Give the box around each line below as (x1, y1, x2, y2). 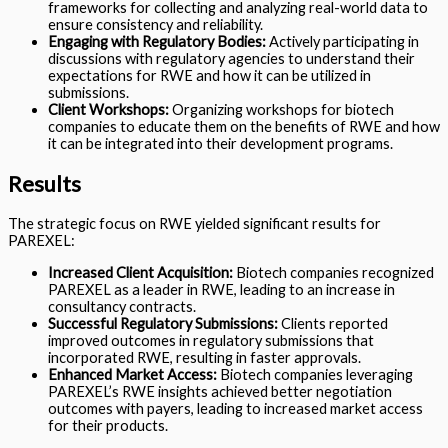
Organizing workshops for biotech (169, 100, 394, 118)
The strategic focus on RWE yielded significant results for (8, 215, 381, 233)
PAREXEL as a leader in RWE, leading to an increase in (48, 280, 395, 298)
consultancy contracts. (48, 297, 196, 315)
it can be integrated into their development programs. (48, 134, 393, 152)
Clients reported (278, 314, 388, 332)
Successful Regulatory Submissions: (48, 314, 278, 332)
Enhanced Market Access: (48, 365, 217, 383)
